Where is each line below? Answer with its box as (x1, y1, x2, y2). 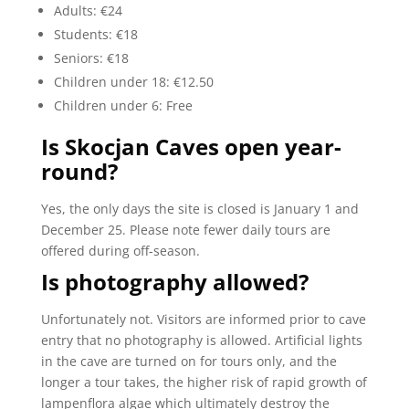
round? (40, 155, 118, 186)
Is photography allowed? (40, 266, 309, 297)
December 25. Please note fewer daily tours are (40, 220, 330, 238)
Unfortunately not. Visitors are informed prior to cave (40, 309, 366, 328)
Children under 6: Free (53, 96, 193, 114)
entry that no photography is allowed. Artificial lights (40, 330, 362, 349)
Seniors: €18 (53, 48, 129, 67)
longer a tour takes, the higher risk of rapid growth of (40, 372, 367, 391)
